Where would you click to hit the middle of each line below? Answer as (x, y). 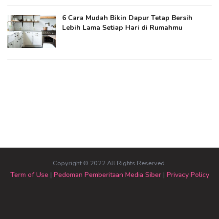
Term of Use (29, 175)
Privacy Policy (188, 175)
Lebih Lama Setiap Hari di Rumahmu (122, 28)
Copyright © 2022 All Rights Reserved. (109, 164)
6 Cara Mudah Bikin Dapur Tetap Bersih (127, 18)
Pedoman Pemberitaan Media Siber (107, 175)
